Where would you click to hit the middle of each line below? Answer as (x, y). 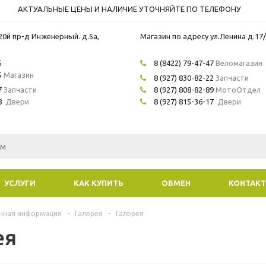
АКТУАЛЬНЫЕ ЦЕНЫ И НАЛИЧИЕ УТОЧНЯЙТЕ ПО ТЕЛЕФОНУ (129, 9)
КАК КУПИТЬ (99, 183)
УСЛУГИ (20, 183)
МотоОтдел (237, 90)
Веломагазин (239, 63)
